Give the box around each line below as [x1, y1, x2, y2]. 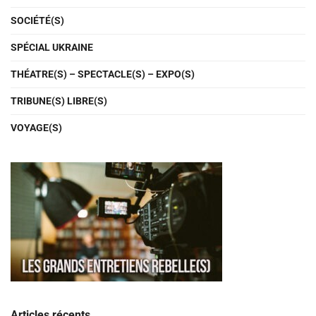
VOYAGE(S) [11, 121, 62, 133]
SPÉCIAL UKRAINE [11, 41, 93, 53]
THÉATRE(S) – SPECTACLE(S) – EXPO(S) [11, 68, 195, 80]
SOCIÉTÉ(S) [11, 14, 64, 26]
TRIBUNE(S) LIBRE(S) [11, 95, 107, 107]
